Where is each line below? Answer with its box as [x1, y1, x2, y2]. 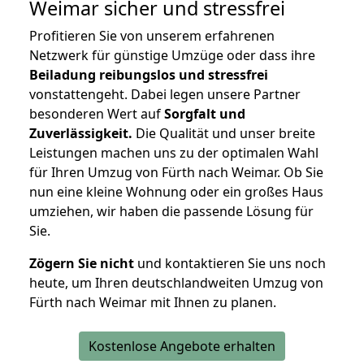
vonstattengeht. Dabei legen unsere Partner [29, 85, 301, 104]
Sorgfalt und [164, 105, 245, 123]
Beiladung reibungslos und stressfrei [29, 66, 268, 84]
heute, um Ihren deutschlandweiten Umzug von [29, 274, 323, 292]
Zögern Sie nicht [29, 254, 134, 273]
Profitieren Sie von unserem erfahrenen [29, 27, 275, 45]
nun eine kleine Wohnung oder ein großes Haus [29, 183, 323, 201]
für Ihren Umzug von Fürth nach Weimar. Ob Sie [29, 163, 323, 182]
